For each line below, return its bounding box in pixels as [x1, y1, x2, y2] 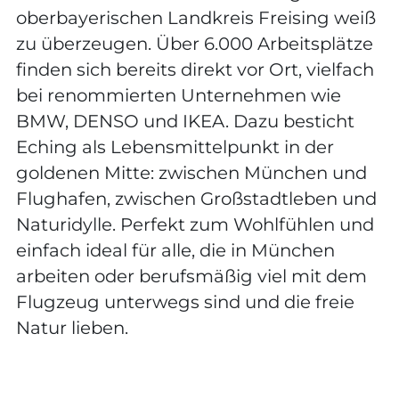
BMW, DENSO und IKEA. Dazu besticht [16, 110, 354, 132]
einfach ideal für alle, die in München [16, 239, 335, 261]
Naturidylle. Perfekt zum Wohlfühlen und [16, 213, 374, 235]
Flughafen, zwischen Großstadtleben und [16, 187, 377, 209]
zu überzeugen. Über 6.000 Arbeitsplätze [16, 32, 373, 54]
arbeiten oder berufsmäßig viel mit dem [16, 265, 367, 287]
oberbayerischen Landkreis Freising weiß [16, 6, 376, 28]
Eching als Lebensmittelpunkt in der [16, 135, 334, 158]
